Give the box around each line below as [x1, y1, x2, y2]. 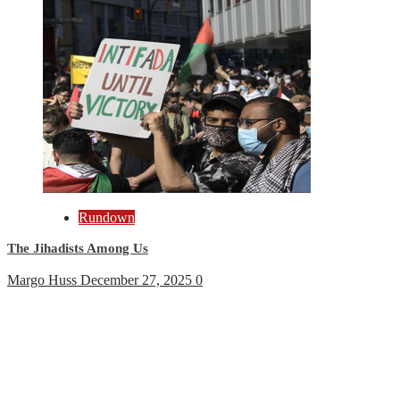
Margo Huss [7, 271, 80, 287]
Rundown [79, 209, 135, 225]
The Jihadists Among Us [7, 240, 148, 255]
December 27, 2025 [80, 271, 196, 287]
